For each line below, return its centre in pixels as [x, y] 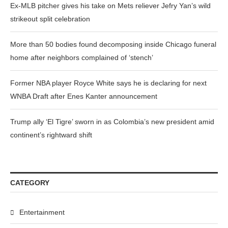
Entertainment [42, 212]
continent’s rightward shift [51, 135]
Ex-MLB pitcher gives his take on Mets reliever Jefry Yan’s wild [110, 6]
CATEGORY [30, 183]
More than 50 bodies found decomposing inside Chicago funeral [113, 44]
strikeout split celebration [50, 19]
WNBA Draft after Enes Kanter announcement [84, 96]
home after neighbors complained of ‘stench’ [82, 58]
